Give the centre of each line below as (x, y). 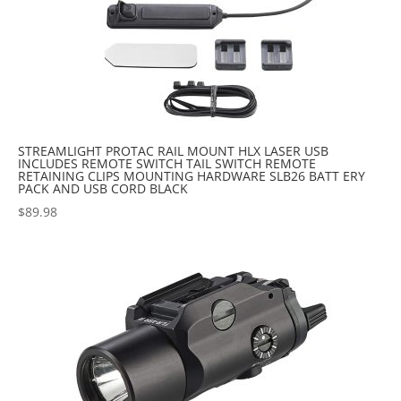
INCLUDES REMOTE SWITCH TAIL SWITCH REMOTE (167, 163)
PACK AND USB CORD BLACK (103, 188)
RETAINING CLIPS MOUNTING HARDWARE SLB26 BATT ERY (192, 175)
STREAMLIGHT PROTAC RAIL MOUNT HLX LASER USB (173, 150)
